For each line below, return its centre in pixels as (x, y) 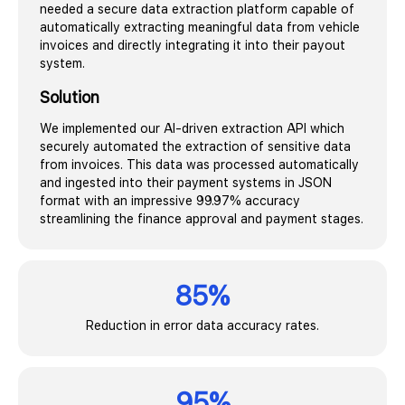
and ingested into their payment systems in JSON (186, 182)
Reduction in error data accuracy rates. (202, 325)
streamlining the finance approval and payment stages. (202, 218)
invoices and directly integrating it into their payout (193, 45)
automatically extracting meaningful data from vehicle (200, 27)
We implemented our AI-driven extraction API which (192, 128)
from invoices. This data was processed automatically (199, 164)
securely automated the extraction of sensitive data (195, 146)
